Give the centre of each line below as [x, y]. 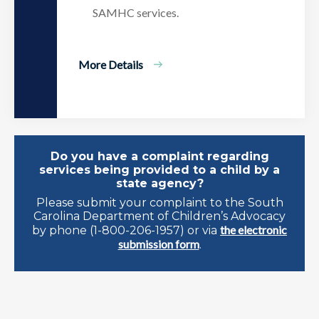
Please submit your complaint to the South [159, 202]
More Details [111, 64]
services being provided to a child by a [159, 169]
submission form [158, 244]
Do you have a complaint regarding [159, 156]
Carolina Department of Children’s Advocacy [159, 216]
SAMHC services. [136, 12]
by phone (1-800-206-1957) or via [126, 230]
